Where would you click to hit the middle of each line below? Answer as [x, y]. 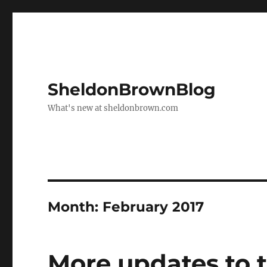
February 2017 [153, 207]
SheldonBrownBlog [132, 89]
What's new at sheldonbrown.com [113, 108]
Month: [75, 207]
